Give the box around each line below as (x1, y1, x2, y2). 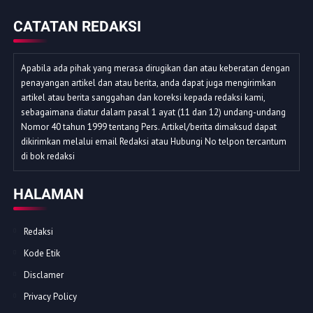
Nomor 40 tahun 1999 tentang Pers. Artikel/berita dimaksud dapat (20, 121, 277, 133)
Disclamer (23, 269, 64, 282)
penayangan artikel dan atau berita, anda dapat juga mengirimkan (20, 77, 276, 89)
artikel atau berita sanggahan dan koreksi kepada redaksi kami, (20, 92, 265, 104)
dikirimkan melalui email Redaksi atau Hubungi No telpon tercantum (20, 136, 286, 148)
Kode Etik (23, 247, 60, 260)
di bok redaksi (20, 150, 75, 163)
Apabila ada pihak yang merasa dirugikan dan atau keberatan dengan (20, 62, 290, 75)
